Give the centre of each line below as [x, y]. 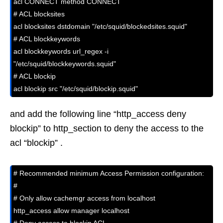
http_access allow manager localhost [71, 211]
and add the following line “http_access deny [98, 114]
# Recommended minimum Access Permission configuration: [109, 173]
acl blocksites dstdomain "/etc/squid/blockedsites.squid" [100, 27]
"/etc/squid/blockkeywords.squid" [65, 64]
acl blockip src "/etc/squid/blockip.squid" [76, 89]
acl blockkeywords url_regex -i [61, 52]
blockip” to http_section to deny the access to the [107, 129]
